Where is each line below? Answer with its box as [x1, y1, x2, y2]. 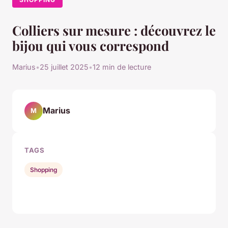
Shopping [30, 165, 58, 174]
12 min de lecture [93, 62, 151, 71]
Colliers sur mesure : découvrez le [12, 21, 216, 39]
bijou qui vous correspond [12, 36, 169, 54]
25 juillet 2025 [40, 62, 89, 71]
